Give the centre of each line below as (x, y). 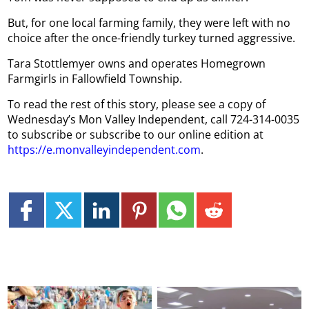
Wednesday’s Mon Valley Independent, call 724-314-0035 (154, 119)
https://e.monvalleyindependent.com (104, 149)
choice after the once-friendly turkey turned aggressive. (152, 38)
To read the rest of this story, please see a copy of (137, 104)
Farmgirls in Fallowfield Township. (95, 78)
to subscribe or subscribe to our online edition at (136, 134)
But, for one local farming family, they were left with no (149, 22)
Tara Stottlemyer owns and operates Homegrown (137, 63)
